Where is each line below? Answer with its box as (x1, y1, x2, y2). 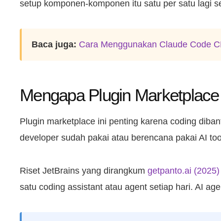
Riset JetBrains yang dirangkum (20, 166, 147, 176)
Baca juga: (32, 39, 76, 49)
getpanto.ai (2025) (147, 166, 220, 176)
